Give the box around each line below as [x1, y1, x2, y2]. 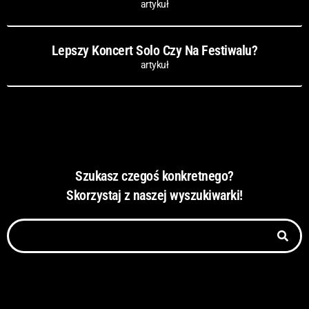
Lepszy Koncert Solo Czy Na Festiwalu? [51, 41, 258, 59]
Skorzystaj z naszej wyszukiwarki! [66, 187, 243, 204]
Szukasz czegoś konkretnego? [75, 168, 234, 185]
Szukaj [8, 221, 39, 236]
